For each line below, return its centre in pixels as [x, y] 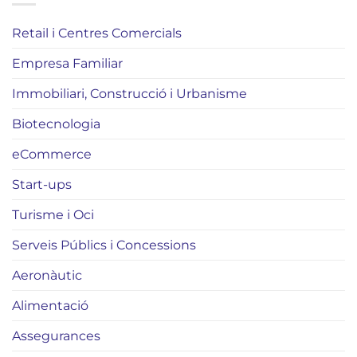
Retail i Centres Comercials [97, 33]
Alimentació [50, 306]
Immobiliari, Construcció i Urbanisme [129, 94]
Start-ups [42, 185]
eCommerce [52, 155]
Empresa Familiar [67, 64]
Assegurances [56, 336]
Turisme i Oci [53, 215]
